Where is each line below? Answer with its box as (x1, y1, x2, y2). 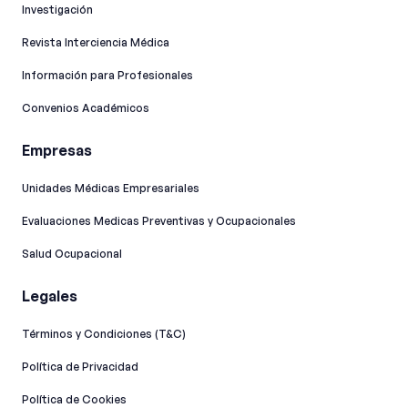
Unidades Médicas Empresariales (22, 181, 199, 196)
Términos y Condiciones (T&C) (22, 327, 186, 342)
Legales (22, 287, 77, 306)
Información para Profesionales (22, 68, 193, 83)
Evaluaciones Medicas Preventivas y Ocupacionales (22, 214, 296, 229)
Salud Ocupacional (22, 247, 122, 261)
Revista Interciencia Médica (22, 36, 169, 50)
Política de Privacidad (22, 360, 138, 374)
